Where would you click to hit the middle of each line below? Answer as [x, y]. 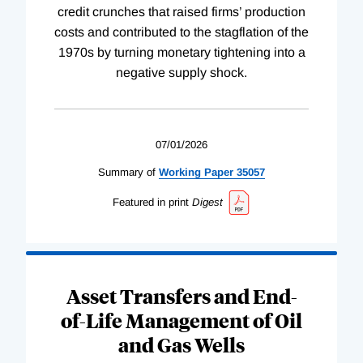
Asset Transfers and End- [181, 296]
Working [180, 172]
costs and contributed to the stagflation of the [181, 32]
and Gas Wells [181, 345]
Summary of [127, 172]
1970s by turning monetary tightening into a [181, 52]
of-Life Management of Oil [181, 320]
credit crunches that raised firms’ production [181, 11]
